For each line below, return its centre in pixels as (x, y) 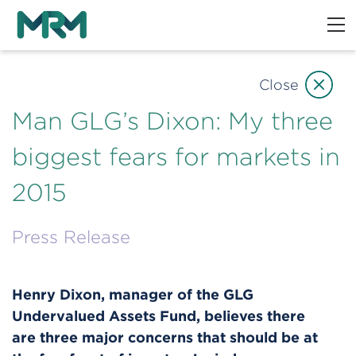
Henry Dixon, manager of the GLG (133, 294)
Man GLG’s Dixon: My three (172, 121)
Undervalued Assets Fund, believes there (159, 315)
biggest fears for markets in (176, 157)
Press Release (71, 237)
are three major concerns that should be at (165, 337)
